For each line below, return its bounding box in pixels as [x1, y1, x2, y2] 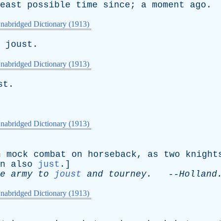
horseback [88, 149, 137, 159]
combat [34, 149, 66, 159]
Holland [179, 169, 217, 179]
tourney [109, 169, 147, 179]
